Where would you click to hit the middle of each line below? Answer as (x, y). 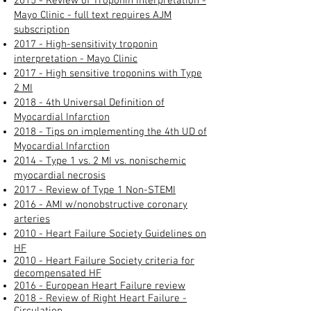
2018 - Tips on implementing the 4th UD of (110, 132)
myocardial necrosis (60, 175)
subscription (42, 30)
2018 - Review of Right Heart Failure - (100, 298)
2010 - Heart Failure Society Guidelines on (110, 234)
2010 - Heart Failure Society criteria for (104, 261)
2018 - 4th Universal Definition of (89, 102)
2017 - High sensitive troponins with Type (108, 73)
